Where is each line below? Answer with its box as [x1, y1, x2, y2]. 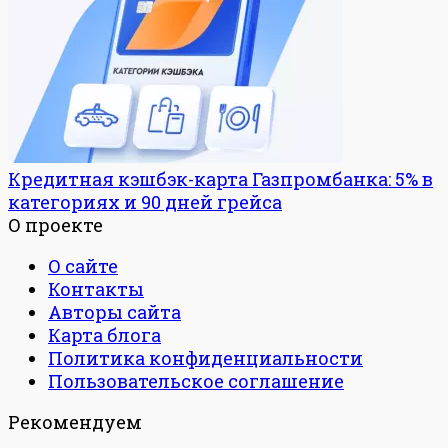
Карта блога [48, 323, 161, 348]
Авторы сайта [48, 300, 181, 325]
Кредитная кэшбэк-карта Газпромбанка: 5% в [8, 167, 433, 192]
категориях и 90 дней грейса [8, 190, 282, 215]
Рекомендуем [8, 410, 142, 435]
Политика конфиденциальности [48, 346, 363, 371]
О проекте [8, 213, 103, 238]
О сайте [48, 254, 118, 279]
